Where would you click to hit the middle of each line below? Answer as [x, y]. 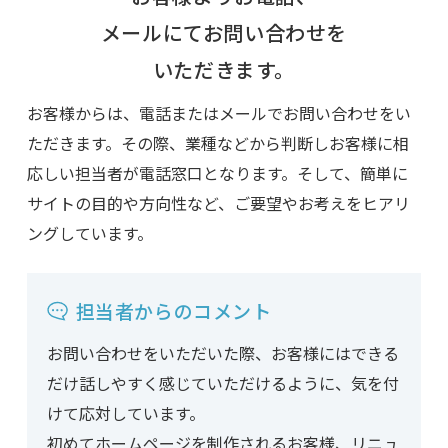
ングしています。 [89, 233]
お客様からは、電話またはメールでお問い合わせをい [218, 113]
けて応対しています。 [125, 413]
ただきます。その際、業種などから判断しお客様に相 [217, 143]
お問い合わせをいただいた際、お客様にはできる [222, 353]
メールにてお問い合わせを [224, 33]
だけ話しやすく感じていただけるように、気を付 [222, 383]
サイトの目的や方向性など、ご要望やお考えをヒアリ [218, 203]
